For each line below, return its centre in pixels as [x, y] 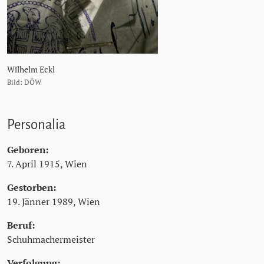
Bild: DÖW [24, 82]
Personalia [36, 124]
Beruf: [21, 225]
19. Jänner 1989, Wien [54, 201]
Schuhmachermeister [51, 239]
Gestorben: [32, 187]
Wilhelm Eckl [31, 69]
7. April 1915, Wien [47, 164]
